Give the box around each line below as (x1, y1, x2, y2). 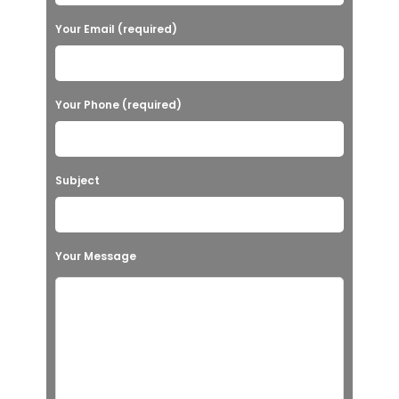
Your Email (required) (55, 21, 178, 37)
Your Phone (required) (55, 97, 183, 113)
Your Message (55, 248, 137, 265)
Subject (55, 173, 101, 189)
